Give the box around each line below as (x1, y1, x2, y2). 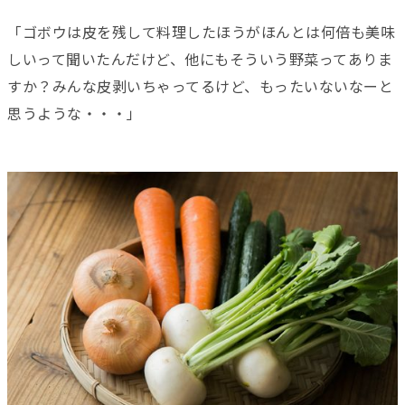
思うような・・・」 (7, 105, 142, 123)
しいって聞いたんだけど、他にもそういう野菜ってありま (7, 51, 392, 69)
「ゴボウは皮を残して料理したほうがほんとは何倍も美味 (7, 24, 395, 42)
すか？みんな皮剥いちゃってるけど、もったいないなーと (7, 78, 393, 96)
